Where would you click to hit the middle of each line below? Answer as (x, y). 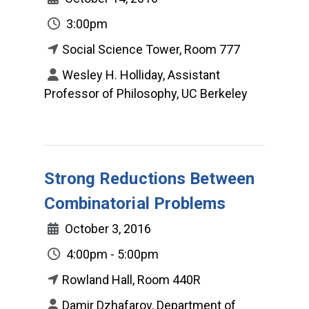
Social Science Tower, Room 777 (151, 49)
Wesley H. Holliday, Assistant (141, 74)
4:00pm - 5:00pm (111, 254)
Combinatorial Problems (135, 203)
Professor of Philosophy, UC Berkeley (146, 93)
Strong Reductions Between (150, 178)
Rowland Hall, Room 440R (131, 279)
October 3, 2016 (107, 228)
